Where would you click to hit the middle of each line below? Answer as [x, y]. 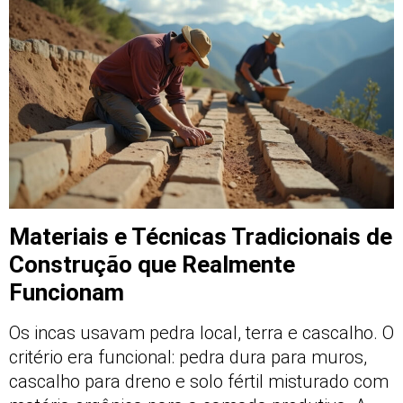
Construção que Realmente [152, 265]
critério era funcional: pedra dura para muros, [188, 358]
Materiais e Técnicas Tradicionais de [201, 237]
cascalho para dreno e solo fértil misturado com [199, 382]
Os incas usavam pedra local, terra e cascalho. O [201, 333]
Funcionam [67, 293]
